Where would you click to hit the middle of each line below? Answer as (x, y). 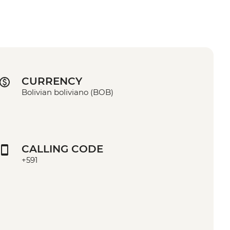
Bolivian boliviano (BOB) (68, 92)
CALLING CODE (63, 149)
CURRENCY (52, 81)
